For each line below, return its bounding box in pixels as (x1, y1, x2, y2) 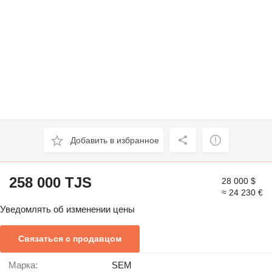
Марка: (16, 259, 38, 270)
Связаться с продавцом (18, 233, 121, 243)
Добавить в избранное (70, 135, 159, 146)
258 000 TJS (9, 174, 92, 191)
